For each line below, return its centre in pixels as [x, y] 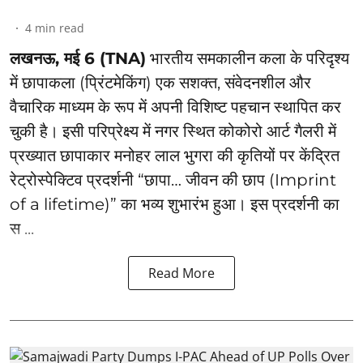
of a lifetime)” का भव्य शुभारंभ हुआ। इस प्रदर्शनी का [175, 204]
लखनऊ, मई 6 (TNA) [78, 58]
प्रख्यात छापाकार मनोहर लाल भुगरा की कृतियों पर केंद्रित [175, 155]
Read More [181, 273]
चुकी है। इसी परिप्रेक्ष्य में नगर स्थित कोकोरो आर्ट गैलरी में [173, 131]
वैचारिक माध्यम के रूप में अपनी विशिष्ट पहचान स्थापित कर [175, 107]
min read [60, 28]
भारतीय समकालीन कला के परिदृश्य [248, 58]
